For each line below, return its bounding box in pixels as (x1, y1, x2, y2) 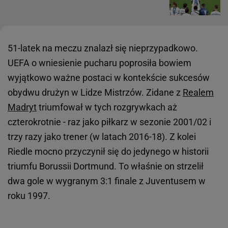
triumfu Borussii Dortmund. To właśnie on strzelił (8, 161, 204, 172)
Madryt (8, 102, 37, 113)
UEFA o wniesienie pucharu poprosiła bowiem (8, 58, 191, 69)
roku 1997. (8, 190, 50, 202)
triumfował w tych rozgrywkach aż (37, 102, 177, 113)
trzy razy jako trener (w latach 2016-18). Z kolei (8, 131, 196, 142)
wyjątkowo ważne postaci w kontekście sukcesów (8, 72, 210, 83)
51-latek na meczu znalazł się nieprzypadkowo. (8, 43, 198, 54)
